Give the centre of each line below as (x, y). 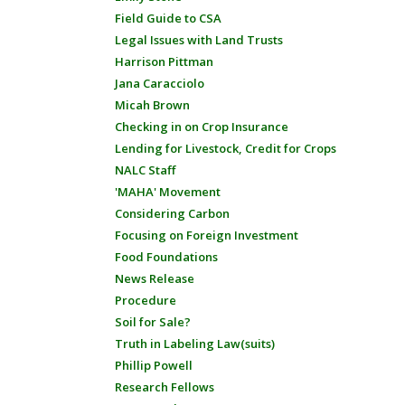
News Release (155, 278)
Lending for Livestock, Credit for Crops (226, 148)
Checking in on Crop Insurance (202, 127)
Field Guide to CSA (168, 18)
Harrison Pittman (164, 61)
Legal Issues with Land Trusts (199, 40)
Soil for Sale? (153, 322)
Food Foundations (166, 257)
